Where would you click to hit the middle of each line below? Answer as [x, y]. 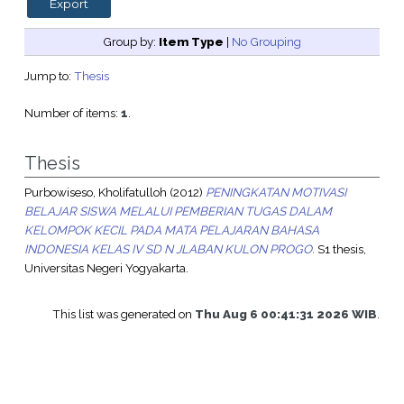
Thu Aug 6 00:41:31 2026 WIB [286, 314]
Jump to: [49, 76]
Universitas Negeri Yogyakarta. [106, 268]
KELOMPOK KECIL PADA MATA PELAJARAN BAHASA [171, 230]
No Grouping [266, 42]
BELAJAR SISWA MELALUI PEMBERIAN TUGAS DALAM [178, 211]
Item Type [191, 42]
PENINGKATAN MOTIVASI [275, 193]
